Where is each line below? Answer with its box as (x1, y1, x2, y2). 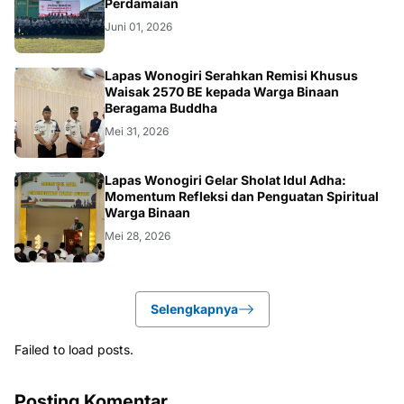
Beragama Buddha (105, 99, 217, 115)
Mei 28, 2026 (105, 228, 170, 243)
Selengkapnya (150, 300, 238, 317)
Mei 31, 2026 (105, 124, 169, 138)
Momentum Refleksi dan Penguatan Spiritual (105, 188, 379, 204)
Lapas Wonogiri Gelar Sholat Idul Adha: (105, 171, 346, 188)
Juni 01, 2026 (105, 19, 172, 33)
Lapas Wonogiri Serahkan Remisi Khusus (105, 67, 358, 83)
